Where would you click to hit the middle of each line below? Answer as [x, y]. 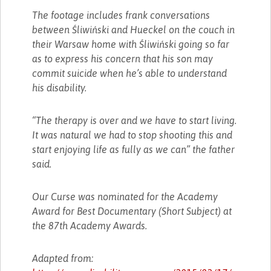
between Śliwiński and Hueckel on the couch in [134, 29]
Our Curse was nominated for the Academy [125, 196]
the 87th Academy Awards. [90, 225]
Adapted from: [63, 258]
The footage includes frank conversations [121, 15]
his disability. [60, 87]
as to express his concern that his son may [123, 58]
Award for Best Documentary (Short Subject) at [132, 211]
